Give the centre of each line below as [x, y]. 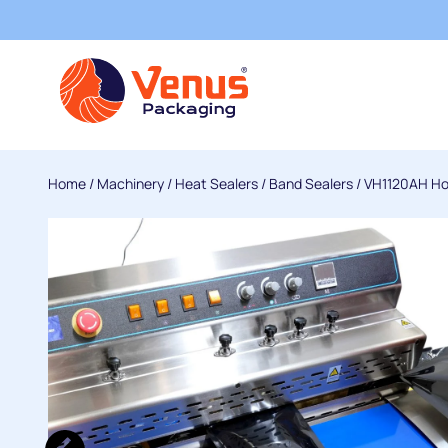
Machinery [130, 183]
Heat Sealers [216, 183]
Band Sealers [311, 183]
